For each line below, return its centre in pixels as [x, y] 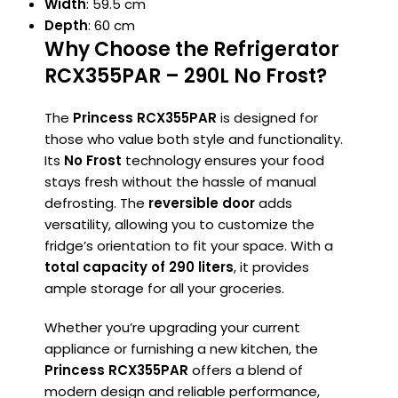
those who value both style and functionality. [194, 139]
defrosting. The [96, 203]
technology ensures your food [223, 161]
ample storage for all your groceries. [164, 289]
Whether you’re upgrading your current [172, 328]
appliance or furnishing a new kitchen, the [181, 349]
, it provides [271, 267]
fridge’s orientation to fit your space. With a [189, 246]
